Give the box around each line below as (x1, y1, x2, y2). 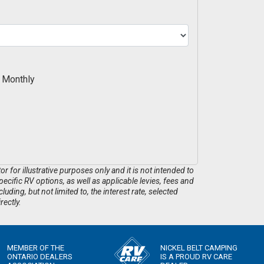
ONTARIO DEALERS (7, 252, 72, 261)
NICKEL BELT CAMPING (160, 243, 237, 252)
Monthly (2, 74, 35, 85)
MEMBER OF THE (7, 243, 64, 252)
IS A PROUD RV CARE (160, 252, 232, 261)
